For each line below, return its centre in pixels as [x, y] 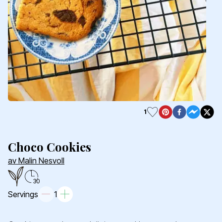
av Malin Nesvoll [36, 161]
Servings [23, 194]
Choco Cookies [50, 147]
